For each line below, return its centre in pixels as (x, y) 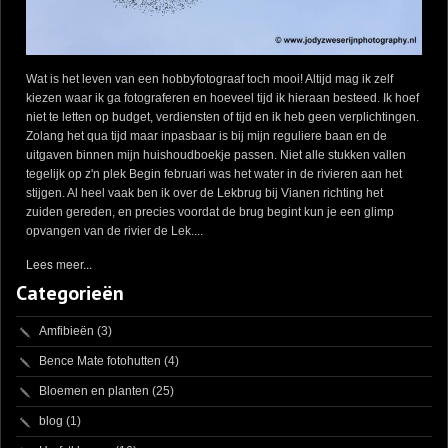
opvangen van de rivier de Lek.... (114, 230)
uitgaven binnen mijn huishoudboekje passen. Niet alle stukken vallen (216, 154)
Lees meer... (59, 263)
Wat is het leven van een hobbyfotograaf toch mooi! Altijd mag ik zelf (209, 78)
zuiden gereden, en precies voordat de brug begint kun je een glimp (210, 211)
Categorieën (70, 292)
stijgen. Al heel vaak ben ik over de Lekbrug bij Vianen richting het (204, 192)
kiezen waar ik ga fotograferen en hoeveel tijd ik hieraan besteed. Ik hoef (222, 97)
